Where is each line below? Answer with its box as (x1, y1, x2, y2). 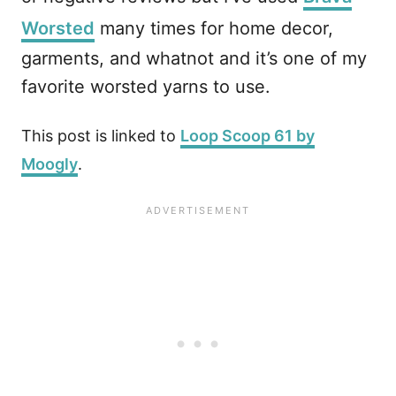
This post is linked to (21, 126, 180, 145)
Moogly (21, 155, 78, 173)
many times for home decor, (95, 18, 333, 39)
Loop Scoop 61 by (180, 126, 315, 145)
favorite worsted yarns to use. (21, 76, 270, 97)
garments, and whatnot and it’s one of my (21, 48, 367, 69)
